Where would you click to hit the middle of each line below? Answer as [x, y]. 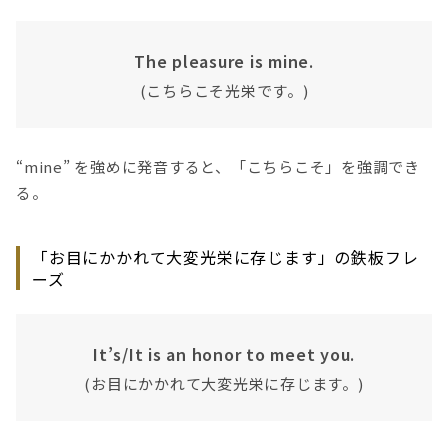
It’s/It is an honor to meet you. [224, 354]
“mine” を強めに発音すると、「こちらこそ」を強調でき [218, 167]
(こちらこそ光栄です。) [224, 90]
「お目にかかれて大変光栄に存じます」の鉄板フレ [225, 257]
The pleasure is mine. [224, 60]
